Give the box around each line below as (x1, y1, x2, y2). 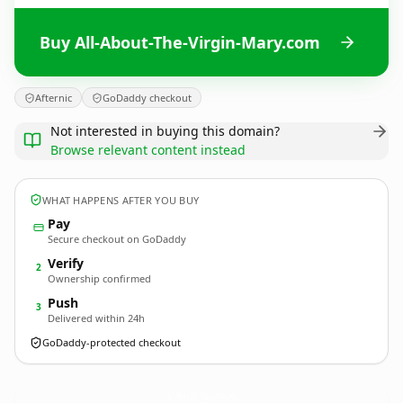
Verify (48, 255, 84, 272)
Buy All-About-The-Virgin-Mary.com (40, 31, 320, 53)
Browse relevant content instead (50, 141, 246, 158)
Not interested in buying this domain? (50, 122, 280, 139)
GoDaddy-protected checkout (42, 336, 181, 349)
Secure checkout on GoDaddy (48, 232, 186, 246)
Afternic (35, 91, 72, 104)
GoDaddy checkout (103, 91, 192, 104)
